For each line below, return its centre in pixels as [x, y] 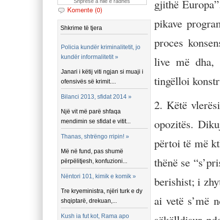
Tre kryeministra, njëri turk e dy [102, 191]
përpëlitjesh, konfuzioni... [94, 161]
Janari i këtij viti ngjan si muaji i [102, 72]
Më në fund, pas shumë [92, 151]
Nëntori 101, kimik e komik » [99, 176]
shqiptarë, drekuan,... [89, 201]
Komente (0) [85, 10]
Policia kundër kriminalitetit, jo [101, 47]
